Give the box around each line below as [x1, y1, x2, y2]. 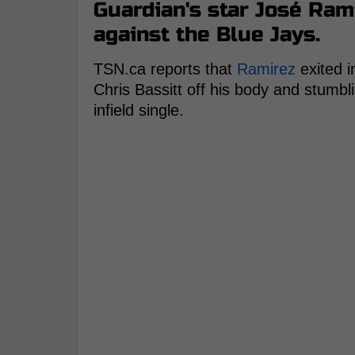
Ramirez [237, 60, 296, 78]
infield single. [94, 101, 184, 120]
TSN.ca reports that [94, 60, 237, 78]
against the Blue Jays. [94, 22, 320, 48]
